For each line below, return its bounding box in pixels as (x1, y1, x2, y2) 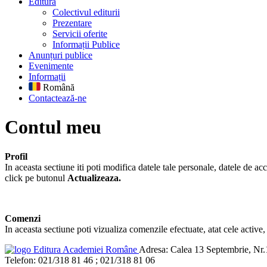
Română (41, 82, 74, 92)
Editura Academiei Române (33, 244, 137, 254)
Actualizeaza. (67, 172, 121, 183)
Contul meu (5, 116, 101, 138)
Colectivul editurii (52, 7, 120, 17)
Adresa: (139, 244, 168, 254)
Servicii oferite (52, 29, 107, 39)
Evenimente (29, 61, 73, 71)
